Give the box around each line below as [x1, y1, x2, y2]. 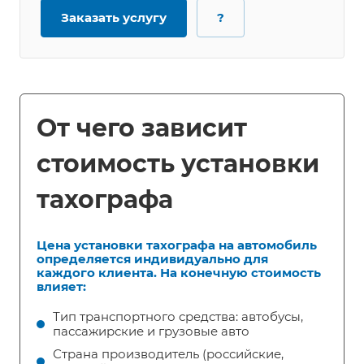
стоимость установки [37, 149, 319, 180]
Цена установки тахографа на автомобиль [37, 237, 317, 253]
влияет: [37, 279, 86, 295]
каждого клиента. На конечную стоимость [37, 265, 321, 281]
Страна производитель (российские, [53, 346, 284, 362]
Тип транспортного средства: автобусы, [53, 309, 303, 325]
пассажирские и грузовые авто [53, 323, 253, 340]
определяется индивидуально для [37, 251, 268, 267]
